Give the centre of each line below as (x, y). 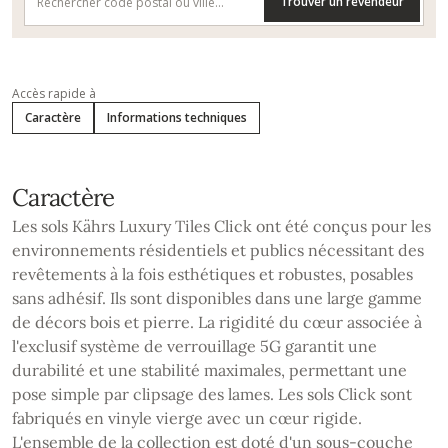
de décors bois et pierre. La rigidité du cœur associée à (217, 322)
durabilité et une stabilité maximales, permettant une (209, 370)
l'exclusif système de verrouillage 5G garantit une (194, 346)
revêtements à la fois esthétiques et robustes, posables (212, 274)
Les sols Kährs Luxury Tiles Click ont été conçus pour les (221, 226)
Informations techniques (177, 118)
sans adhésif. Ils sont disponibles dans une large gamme (217, 298)
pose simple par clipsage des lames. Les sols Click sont (212, 394)
